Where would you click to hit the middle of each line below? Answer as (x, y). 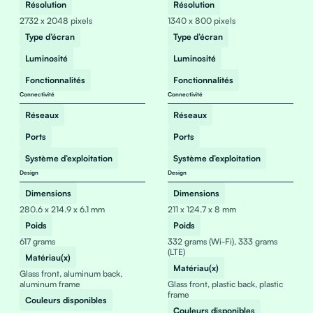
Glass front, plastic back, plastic (225, 284)
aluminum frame (50, 284)
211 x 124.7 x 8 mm (202, 209)
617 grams (37, 241)
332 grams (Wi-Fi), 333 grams (222, 241)
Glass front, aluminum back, (71, 274)
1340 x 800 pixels (201, 21)
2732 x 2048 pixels (56, 21)
